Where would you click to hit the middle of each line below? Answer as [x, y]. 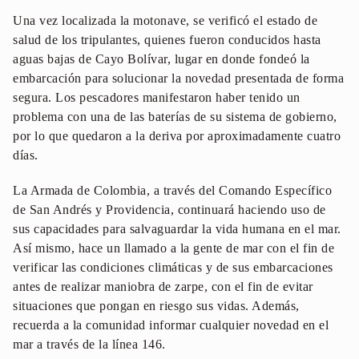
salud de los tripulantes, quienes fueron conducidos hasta [167, 39]
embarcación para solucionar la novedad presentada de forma [178, 78]
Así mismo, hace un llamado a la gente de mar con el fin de [173, 248]
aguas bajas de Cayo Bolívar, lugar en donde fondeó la [161, 58]
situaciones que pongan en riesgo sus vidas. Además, [156, 305]
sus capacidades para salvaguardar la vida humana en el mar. [177, 228]
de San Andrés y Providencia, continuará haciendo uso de [169, 209]
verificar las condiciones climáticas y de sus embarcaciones [173, 267]
